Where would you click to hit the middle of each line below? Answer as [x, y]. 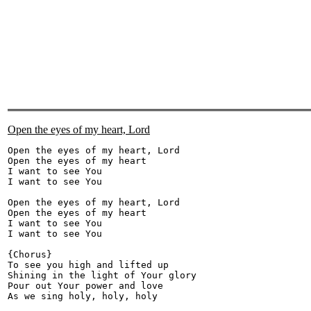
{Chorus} [33, 255]
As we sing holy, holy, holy [85, 296]
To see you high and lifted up [91, 265]
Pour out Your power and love [88, 286]
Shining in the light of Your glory [105, 276]
